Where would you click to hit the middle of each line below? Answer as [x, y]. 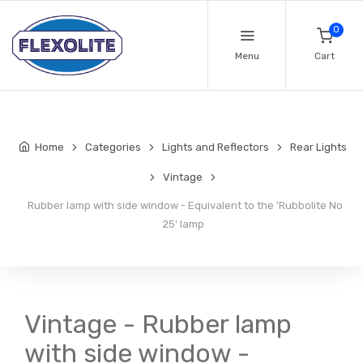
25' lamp [183, 224]
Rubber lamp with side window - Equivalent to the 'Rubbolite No [183, 206]
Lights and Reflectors [216, 147]
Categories [113, 147]
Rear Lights [318, 147]
